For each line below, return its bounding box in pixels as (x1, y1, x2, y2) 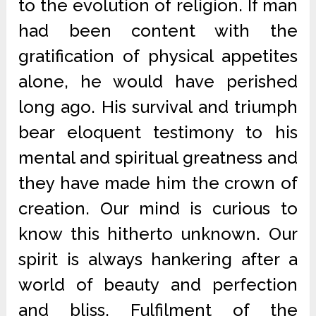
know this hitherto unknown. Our (18, 224, 298, 244)
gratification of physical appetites (18, 46, 298, 66)
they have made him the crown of (18, 173, 298, 193)
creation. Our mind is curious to (18, 198, 298, 219)
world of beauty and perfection (18, 274, 298, 295)
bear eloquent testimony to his (18, 122, 298, 142)
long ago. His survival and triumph (18, 97, 298, 117)
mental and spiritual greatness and (18, 147, 298, 168)
